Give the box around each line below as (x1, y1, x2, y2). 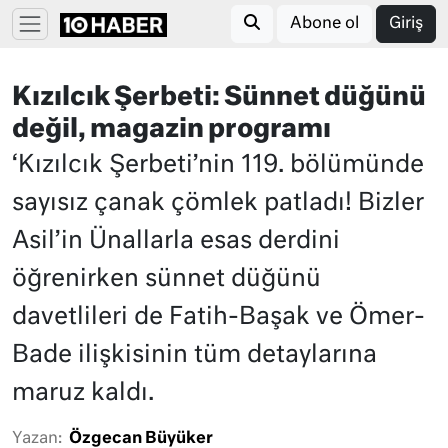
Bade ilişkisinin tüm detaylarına (12, 343, 377, 367)
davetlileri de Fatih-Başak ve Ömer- (12, 305, 425, 329)
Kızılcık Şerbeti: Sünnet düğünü (12, 85, 426, 111)
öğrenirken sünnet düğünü (12, 267, 321, 291)
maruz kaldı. (12, 381, 154, 405)
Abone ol (290, 16, 359, 32)
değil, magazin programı (12, 117, 331, 143)
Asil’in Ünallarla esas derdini (12, 229, 340, 253)
